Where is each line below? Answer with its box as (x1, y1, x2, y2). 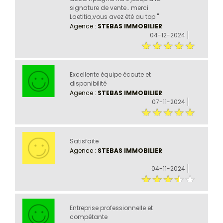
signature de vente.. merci (69, 3, 148, 12)
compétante (69, 212, 108, 221)
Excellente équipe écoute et (69, 70, 151, 79)
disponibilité (69, 79, 107, 88)
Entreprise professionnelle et (69, 203, 153, 212)
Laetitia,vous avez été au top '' (69, 12, 159, 21)
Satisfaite (69, 136, 99, 145)
